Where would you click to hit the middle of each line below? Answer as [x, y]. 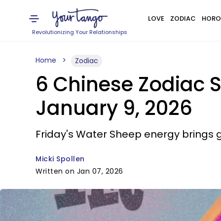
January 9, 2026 [114, 108]
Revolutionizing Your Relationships [80, 32]
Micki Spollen [60, 159]
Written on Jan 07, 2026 [79, 171]
